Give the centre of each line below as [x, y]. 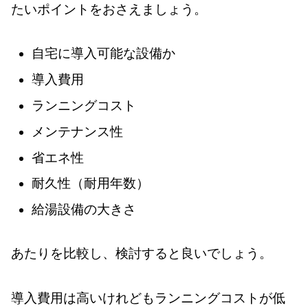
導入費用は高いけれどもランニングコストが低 [148, 298]
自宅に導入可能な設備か [103, 54]
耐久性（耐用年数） [90, 184]
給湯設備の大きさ [84, 210]
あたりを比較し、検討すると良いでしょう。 [142, 254]
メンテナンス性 [77, 131]
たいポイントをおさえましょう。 [109, 9]
